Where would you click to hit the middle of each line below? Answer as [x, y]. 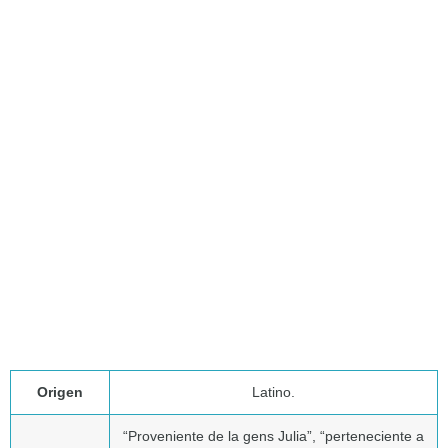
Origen [60, 392]
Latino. [273, 392]
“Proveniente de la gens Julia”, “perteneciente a [273, 436]
